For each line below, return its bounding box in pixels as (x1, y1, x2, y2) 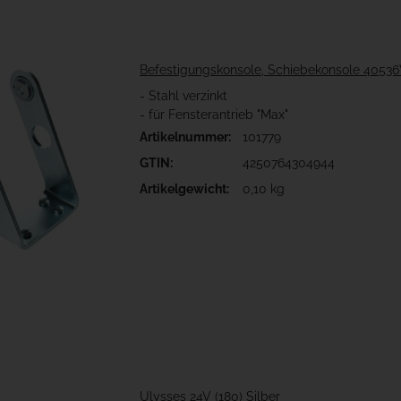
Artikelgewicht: (140, 182, 229, 197)
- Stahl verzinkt (140, 89, 227, 104)
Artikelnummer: (140, 130, 231, 145)
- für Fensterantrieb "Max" (140, 107, 288, 123)
